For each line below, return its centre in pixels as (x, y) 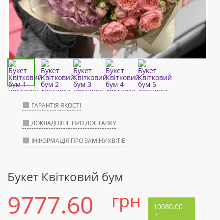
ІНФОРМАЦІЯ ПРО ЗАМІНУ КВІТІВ (79, 141)
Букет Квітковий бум (65, 177)
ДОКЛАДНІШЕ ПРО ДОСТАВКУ (74, 123)
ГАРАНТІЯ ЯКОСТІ (56, 106)
